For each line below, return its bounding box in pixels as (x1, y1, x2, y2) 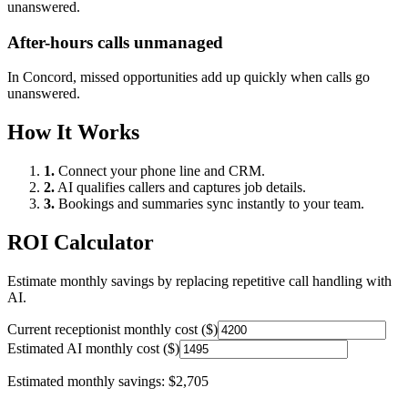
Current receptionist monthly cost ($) (7, 321, 218, 337)
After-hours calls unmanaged (7, 32, 223, 52)
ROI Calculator (7, 229, 154, 254)
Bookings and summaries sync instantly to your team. (55, 196, 364, 212)
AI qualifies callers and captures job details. (55, 179, 306, 196)
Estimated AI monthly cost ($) (7, 340, 179, 356)
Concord (23, 69, 73, 86)
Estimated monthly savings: (7, 372, 168, 389)
